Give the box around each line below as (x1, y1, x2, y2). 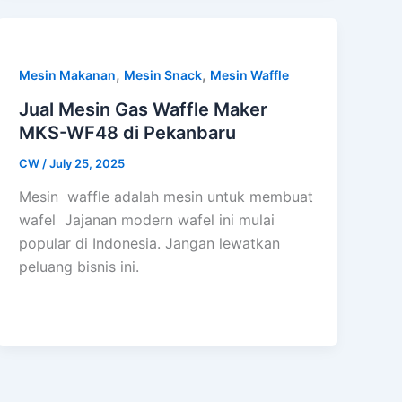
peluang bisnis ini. (19, 258, 140, 276)
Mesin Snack (124, 66, 203, 83)
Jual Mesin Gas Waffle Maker (19, 98, 268, 120)
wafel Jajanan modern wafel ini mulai (19, 211, 275, 230)
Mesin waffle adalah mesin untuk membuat (19, 188, 314, 206)
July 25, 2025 (49, 155, 126, 170)
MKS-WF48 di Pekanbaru (19, 121, 237, 144)
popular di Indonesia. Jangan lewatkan (19, 234, 281, 253)
